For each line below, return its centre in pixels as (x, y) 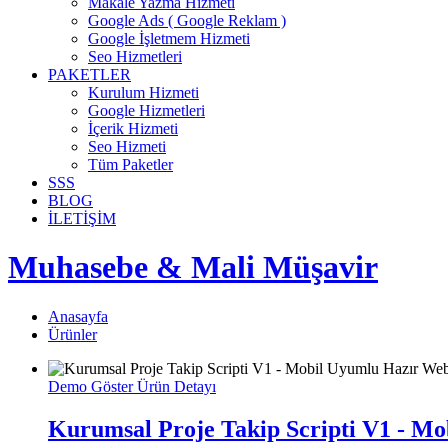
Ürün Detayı (176, 386)
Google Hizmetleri (146, 110)
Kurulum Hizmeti (143, 92)
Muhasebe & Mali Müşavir (193, 267)
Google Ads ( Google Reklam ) (187, 20)
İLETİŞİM (82, 218)
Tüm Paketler (130, 164)
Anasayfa (78, 316)
